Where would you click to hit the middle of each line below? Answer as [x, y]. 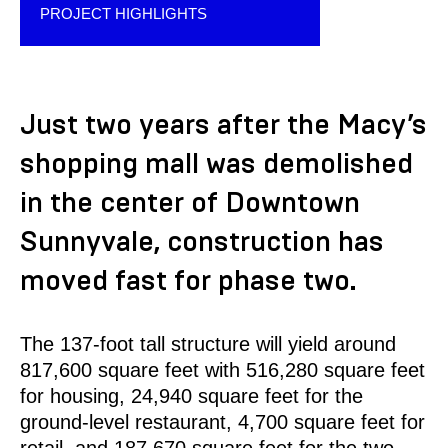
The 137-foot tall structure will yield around [208, 343]
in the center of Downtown [190, 202]
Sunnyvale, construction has [202, 241]
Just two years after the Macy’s [223, 124]
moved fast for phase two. [188, 280]
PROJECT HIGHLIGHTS [123, 13]
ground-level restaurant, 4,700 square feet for [222, 421]
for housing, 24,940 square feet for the [191, 395]
